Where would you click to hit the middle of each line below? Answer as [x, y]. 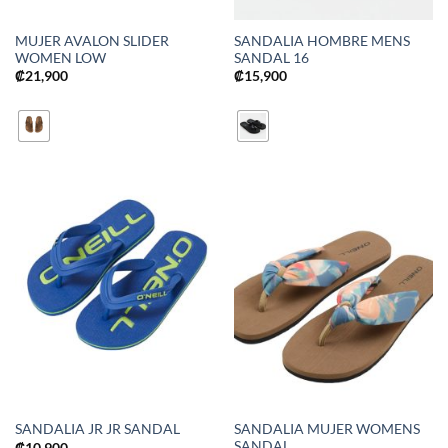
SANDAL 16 [271, 57]
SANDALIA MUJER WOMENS [326, 428]
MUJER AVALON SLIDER [91, 40]
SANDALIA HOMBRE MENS [321, 40]
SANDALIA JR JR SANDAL [97, 429]
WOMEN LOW [60, 57]
